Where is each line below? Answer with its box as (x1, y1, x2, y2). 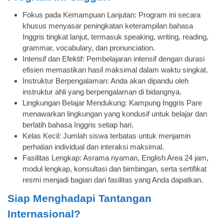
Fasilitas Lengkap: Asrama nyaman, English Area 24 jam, (22, 153, 208, 162)
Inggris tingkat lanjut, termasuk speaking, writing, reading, (22, 32, 208, 41)
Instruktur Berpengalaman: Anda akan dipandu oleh (22, 76, 188, 85)
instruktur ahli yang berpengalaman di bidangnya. (22, 87, 181, 96)
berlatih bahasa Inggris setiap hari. (22, 120, 133, 129)
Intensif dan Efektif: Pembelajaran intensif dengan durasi (22, 54, 204, 63)
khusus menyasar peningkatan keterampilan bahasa (22, 21, 193, 30)
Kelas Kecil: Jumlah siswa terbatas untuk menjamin (22, 131, 190, 140)
